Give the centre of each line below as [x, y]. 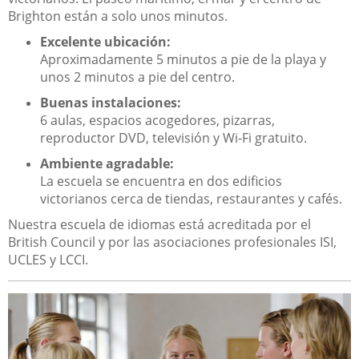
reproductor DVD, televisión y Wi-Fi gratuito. [173, 137]
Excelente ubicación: [105, 41]
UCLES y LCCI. [48, 259]
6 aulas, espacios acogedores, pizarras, [157, 120]
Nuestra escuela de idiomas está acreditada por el [159, 224]
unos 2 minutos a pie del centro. [137, 77]
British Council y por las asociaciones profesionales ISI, [172, 242]
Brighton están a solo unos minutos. [118, 16]
